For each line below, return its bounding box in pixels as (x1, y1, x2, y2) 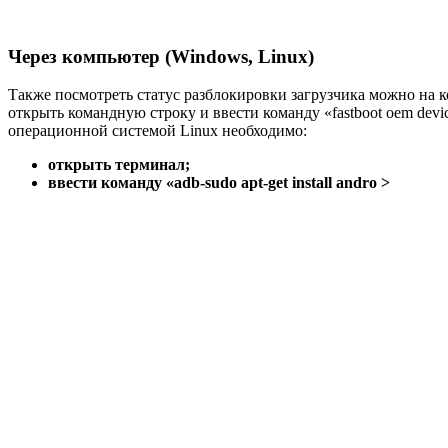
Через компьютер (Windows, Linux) (8, 45, 314, 67)
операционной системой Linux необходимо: (8, 122, 307, 140)
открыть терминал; (48, 156, 190, 174)
